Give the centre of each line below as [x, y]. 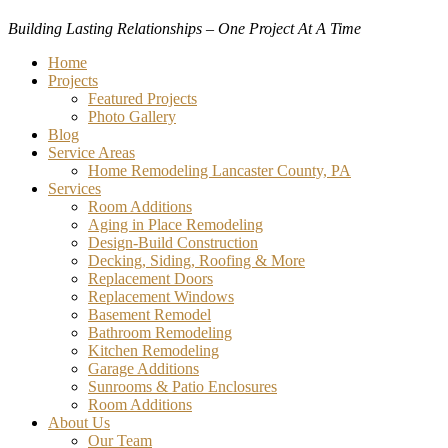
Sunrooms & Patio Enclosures [182, 387]
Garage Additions [143, 369]
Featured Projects [142, 99]
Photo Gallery [132, 117]
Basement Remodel [149, 315]
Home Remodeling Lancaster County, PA [219, 171]
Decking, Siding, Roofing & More [196, 261]
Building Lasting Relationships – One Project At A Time [184, 29]
